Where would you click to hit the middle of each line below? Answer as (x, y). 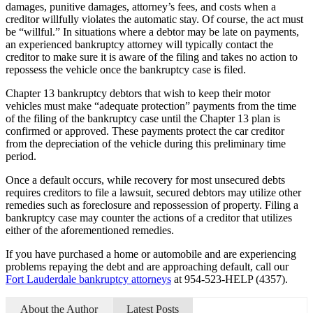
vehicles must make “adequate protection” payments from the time (151, 106)
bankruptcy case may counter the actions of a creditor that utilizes (149, 218)
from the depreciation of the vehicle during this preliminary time (146, 144)
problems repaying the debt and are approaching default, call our (147, 267)
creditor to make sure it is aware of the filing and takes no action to (152, 57)
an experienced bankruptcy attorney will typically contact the (139, 45)
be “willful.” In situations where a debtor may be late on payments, (152, 32)
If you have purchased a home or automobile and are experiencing (151, 254)
